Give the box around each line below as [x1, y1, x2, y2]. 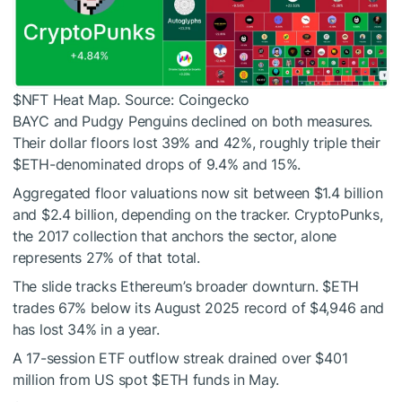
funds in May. [188, 370, 280, 389]
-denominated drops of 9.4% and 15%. [48, 154, 301, 173]
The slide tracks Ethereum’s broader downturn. [13, 276, 323, 295]
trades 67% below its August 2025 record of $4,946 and [13, 298, 385, 317]
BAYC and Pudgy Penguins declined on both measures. [13, 111, 373, 130]
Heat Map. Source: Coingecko [48, 90, 250, 109]
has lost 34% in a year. [13, 319, 160, 338]
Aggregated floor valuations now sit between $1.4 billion [13, 183, 383, 202]
